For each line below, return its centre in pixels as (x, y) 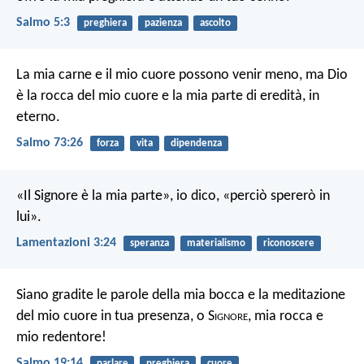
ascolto (215, 23)
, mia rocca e (286, 316)
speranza (149, 243)
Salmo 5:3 (43, 22)
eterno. (38, 118)
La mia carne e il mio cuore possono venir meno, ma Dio (182, 76)
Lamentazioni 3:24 (66, 243)
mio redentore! (61, 337)
